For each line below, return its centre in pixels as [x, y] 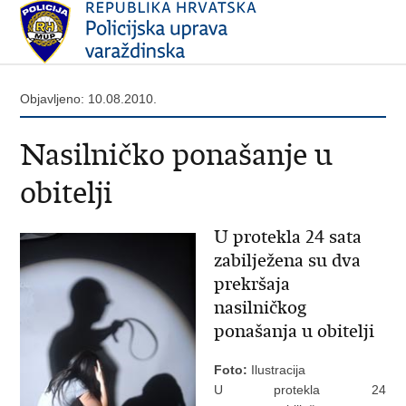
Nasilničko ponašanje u [177, 155]
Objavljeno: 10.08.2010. [89, 99]
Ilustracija [276, 370]
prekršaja [251, 284]
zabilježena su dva [287, 261]
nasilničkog [260, 308]
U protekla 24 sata [287, 237]
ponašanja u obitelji [294, 331]
